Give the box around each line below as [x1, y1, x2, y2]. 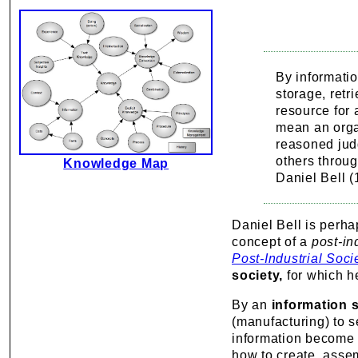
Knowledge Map [63, 157, 169, 170]
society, [232, 268, 284, 282]
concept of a [232, 235, 312, 249]
